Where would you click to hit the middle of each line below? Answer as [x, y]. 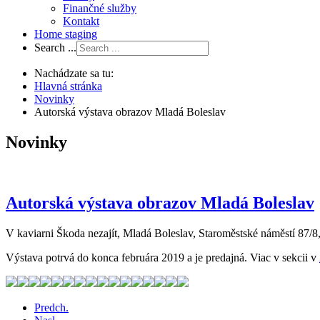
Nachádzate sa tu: [74, 73]
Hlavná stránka [68, 86]
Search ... [55, 47]
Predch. [51, 307]
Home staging [66, 34]
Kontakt [81, 21]
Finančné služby [100, 8]
